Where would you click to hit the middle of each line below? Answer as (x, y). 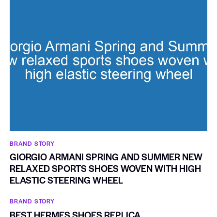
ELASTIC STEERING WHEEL (66, 180)
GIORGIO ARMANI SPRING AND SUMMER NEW (106, 157)
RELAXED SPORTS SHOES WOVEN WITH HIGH (105, 169)
